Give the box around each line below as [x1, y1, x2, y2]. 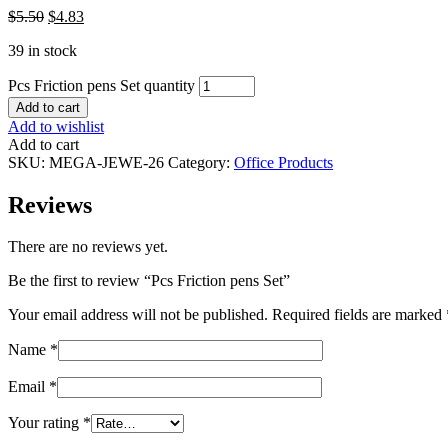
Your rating [8, 414, 83, 432]
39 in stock [8, 41, 77, 59]
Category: [168, 153, 234, 171]
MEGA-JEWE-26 [49, 153, 164, 171]
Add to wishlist [8, 117, 104, 135]
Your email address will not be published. [8, 306, 268, 324]
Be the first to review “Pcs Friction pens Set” [8, 272, 290, 290]
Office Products [234, 153, 333, 171]
